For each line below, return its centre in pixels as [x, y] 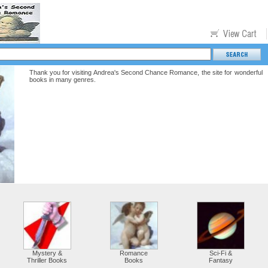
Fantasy [220, 260]
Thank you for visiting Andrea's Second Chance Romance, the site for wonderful [146, 72]
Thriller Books [47, 260]
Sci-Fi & [220, 253]
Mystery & [47, 253]
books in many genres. [62, 80]
